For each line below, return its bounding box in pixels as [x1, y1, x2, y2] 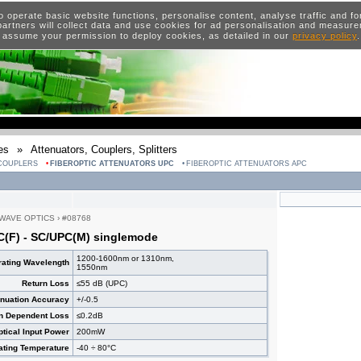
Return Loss [22, 279, 69, 288]
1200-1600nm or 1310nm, [77, 254, 174, 263]
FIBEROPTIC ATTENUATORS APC [186, 160, 307, 168]
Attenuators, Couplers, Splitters [31, 143, 177, 156]
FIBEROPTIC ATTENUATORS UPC [50, 160, 174, 168]
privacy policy [293, 30, 357, 40]
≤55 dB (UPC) [77, 279, 127, 288]
